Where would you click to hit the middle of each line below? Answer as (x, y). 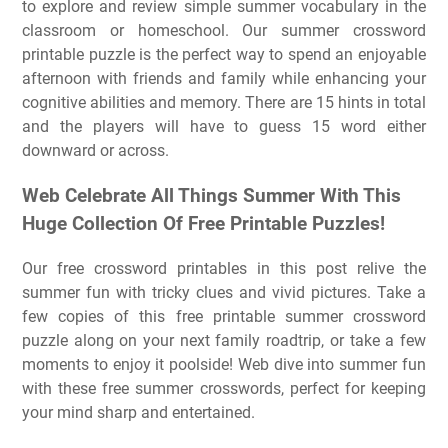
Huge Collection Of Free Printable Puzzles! (203, 223)
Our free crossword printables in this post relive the (224, 268)
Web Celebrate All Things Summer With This (211, 195)
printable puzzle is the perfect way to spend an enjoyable (224, 55)
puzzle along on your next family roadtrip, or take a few (224, 340)
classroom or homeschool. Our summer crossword (224, 31)
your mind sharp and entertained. (138, 412)
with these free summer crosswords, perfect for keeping (224, 388)
